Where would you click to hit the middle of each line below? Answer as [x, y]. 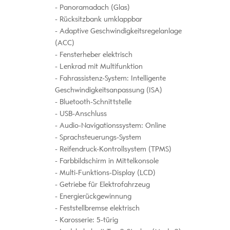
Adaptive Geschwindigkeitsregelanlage [119, 31]
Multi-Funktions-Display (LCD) [106, 173]
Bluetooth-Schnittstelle [94, 102]
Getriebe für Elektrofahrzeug [103, 185]
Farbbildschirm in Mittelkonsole [108, 161]
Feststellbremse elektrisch [98, 208]
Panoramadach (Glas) [93, 8]
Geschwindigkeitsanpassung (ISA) [108, 90]
